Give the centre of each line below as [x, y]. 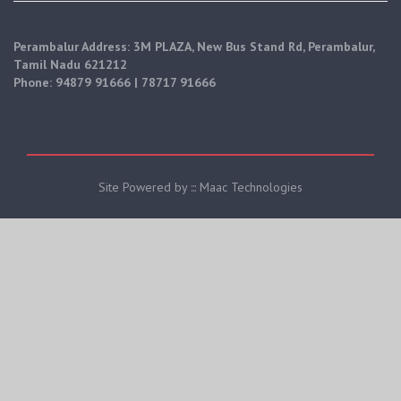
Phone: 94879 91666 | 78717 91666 [115, 82]
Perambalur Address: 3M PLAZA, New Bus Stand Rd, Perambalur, [194, 46]
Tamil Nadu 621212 [70, 64]
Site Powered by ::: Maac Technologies [200, 187]
